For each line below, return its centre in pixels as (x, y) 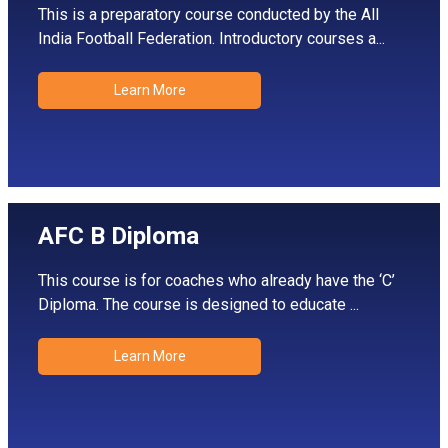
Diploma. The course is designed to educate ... (198, 304)
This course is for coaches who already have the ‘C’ (216, 280)
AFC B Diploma (118, 236)
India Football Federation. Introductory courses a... (211, 38)
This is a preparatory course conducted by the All (208, 14)
